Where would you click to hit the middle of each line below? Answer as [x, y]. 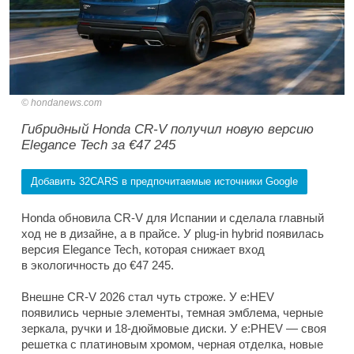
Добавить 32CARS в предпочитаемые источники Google [164, 182]
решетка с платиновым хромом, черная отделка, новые [172, 345]
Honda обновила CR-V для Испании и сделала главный [173, 218]
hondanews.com [66, 103]
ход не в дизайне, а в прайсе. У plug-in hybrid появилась [173, 234]
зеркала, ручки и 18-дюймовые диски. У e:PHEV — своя [174, 329]
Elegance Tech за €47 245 [98, 145]
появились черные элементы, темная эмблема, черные [172, 313]
